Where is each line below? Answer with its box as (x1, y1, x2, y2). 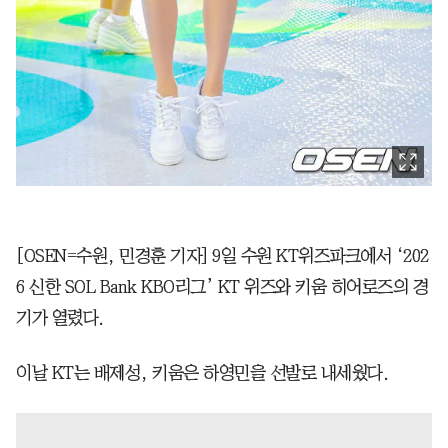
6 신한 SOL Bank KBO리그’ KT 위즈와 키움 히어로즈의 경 (16, 277, 428, 296)
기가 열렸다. (16, 308, 104, 327)
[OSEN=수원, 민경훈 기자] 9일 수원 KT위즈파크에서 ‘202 (16, 246, 429, 265)
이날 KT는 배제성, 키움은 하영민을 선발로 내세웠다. (16, 363, 388, 382)
